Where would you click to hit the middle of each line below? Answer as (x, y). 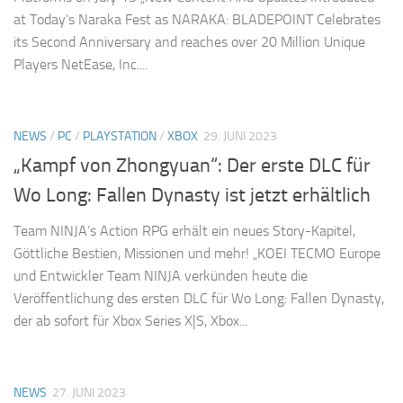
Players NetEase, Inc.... (81, 64)
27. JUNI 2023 (89, 392)
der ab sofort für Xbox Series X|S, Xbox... (130, 320)
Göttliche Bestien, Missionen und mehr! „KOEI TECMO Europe (197, 253)
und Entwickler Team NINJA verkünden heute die (161, 275)
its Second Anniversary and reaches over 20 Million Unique (189, 41)
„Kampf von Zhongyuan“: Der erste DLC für (192, 165)
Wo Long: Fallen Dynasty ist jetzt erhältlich (192, 195)
